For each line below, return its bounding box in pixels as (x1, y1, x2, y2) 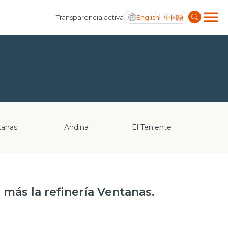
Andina (64, 123, 89, 132)
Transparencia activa (56, 13, 124, 21)
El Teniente (131, 123, 172, 132)
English (136, 13, 159, 21)
